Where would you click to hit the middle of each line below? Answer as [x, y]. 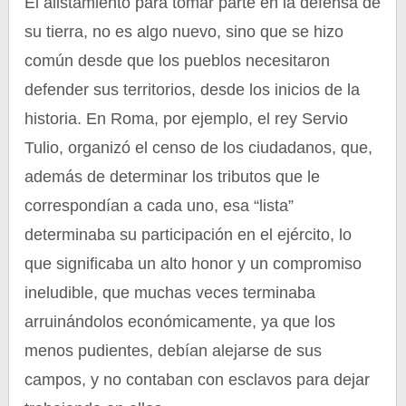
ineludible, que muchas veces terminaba [170, 293]
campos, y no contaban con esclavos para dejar [198, 380]
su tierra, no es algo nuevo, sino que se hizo [184, 32]
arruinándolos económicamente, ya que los [180, 322]
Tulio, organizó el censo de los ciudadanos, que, [199, 148]
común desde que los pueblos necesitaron [178, 61]
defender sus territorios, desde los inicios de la [193, 90]
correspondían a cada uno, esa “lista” [159, 206]
